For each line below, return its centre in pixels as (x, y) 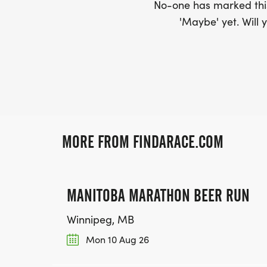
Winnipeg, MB (100, 219)
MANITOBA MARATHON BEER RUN (158, 195)
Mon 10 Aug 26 (116, 239)
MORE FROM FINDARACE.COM (143, 142)
